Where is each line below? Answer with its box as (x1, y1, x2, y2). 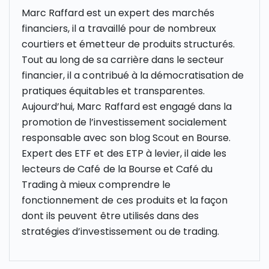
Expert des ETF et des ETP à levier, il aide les (22, 147, 227, 161)
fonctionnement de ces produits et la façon (22, 193, 228, 208)
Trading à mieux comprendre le (22, 178, 171, 192)
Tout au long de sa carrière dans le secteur (22, 53, 225, 67)
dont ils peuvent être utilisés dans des (22, 209, 199, 223)
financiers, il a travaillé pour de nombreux (22, 22, 217, 36)
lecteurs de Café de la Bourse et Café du (22, 162, 213, 177)
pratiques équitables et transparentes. (22, 84, 205, 98)
